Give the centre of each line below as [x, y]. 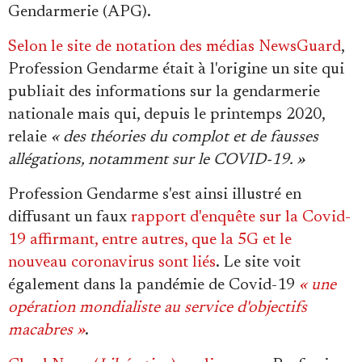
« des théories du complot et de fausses [185, 138]
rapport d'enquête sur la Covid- [241, 218]
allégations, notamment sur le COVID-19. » [156, 160]
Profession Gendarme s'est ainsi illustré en [155, 195]
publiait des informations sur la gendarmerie [164, 93]
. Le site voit [258, 263]
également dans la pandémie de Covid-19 [154, 286]
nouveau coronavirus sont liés [112, 263]
